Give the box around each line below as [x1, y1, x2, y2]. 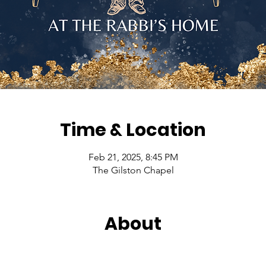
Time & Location [60, 118, 206, 142]
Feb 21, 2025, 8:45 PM [88, 151, 178, 163]
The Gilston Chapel [92, 164, 174, 176]
